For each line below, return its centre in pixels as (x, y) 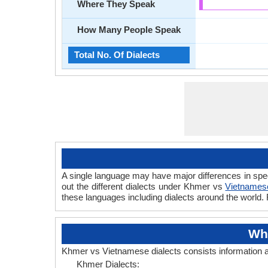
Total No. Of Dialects (117, 55)
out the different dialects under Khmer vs (144, 186)
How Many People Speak (129, 30)
